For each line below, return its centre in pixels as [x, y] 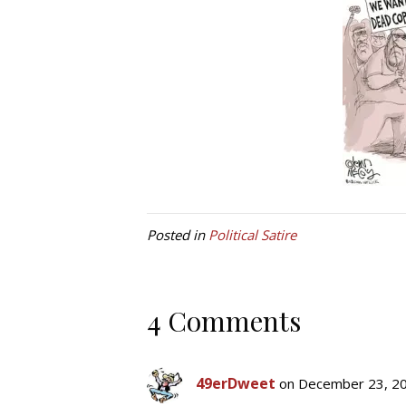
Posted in [178, 235]
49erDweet [236, 384]
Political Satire [252, 235]
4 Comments [224, 321]
